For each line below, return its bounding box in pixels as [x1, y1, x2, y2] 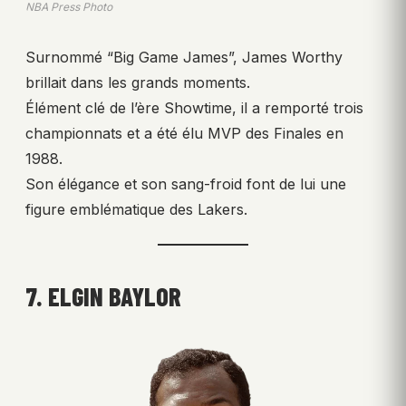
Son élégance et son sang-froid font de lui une [25, 174, 346, 193]
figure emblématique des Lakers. [25, 199, 247, 218]
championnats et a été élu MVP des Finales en [25, 123, 343, 142]
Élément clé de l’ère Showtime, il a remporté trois [25, 98, 363, 117]
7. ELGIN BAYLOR [25, 280, 181, 312]
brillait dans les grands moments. [25, 72, 250, 92]
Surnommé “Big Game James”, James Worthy [25, 47, 343, 66]
